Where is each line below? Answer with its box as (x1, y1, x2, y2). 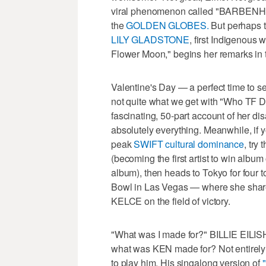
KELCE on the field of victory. (111, 194, 230, 208)
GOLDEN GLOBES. (126, 18, 209, 32)
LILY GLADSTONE (111, 32, 190, 46)
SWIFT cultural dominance (134, 137, 244, 151)
